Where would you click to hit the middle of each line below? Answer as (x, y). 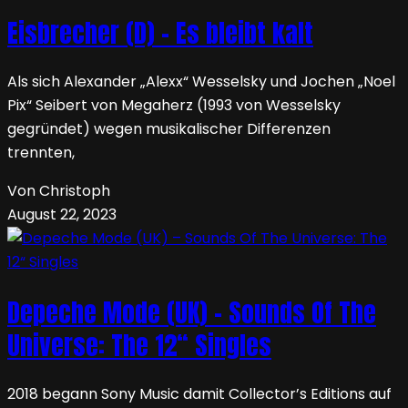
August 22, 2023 (62, 215)
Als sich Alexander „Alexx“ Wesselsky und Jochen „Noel (201, 82)
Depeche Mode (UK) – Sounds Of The (192, 312)
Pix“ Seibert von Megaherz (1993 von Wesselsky (174, 106)
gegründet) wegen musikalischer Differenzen (169, 129)
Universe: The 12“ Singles (139, 345)
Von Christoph (59, 191)
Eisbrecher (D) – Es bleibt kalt (160, 33)
